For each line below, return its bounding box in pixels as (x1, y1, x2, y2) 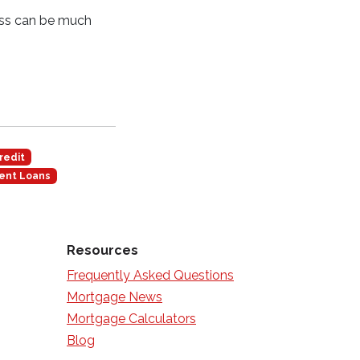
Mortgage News (67, 289, 162, 305)
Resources (67, 243, 138, 259)
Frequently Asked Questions (67, 268, 234, 284)
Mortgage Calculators (67, 311, 196, 327)
